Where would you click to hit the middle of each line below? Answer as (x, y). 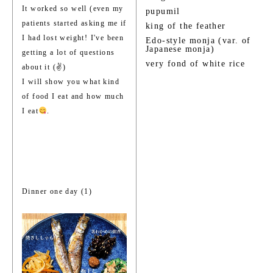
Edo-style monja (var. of (198, 41)
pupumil (163, 11)
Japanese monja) (180, 49)
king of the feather (186, 26)
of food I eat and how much (73, 96)
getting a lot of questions (69, 52)
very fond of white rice (196, 64)
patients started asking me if (74, 23)
